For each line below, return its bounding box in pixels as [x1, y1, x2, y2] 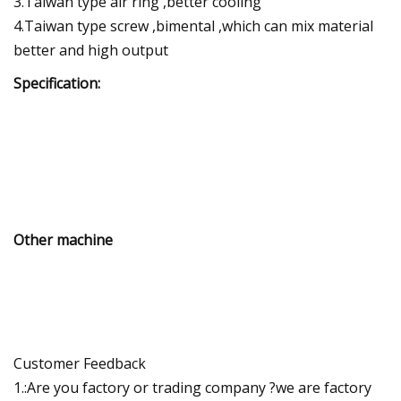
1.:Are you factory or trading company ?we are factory [13, 377, 371, 397]
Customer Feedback [13, 353, 146, 373]
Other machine [13, 229, 113, 250]
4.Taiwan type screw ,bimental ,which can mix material [13, 15, 373, 36]
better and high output [13, 39, 168, 60]
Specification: [13, 73, 100, 93]
